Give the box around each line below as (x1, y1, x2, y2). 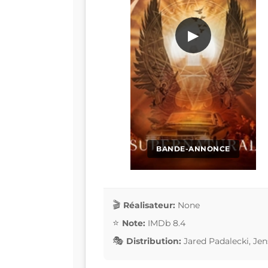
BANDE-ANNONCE (156, 144, 230, 154)
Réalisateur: (123, 199, 175, 211)
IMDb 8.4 (148, 217, 185, 229)
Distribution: (126, 235, 181, 246)
